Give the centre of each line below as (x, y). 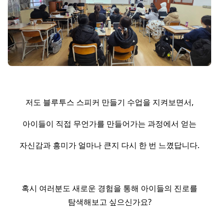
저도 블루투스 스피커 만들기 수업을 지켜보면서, (109, 102)
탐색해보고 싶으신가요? (109, 202)
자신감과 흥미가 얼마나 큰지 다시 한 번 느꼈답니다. (109, 145)
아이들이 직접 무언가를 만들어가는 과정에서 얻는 (109, 123)
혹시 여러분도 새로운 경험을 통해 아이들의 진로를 (109, 188)
